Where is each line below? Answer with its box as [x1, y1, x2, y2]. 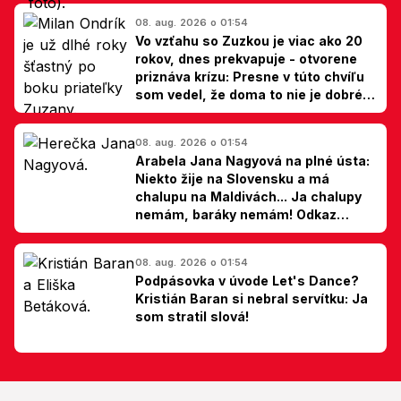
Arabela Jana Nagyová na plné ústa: [135, 152, 370, 168]
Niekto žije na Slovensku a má [135, 170, 329, 186]
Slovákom [135, 224, 199, 240]
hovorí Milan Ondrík [135, 104, 260, 120]
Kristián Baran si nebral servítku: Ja [135, 290, 368, 306]
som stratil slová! [135, 308, 249, 324]
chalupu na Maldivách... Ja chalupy [135, 188, 362, 204]
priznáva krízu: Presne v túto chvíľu [135, 68, 364, 84]
